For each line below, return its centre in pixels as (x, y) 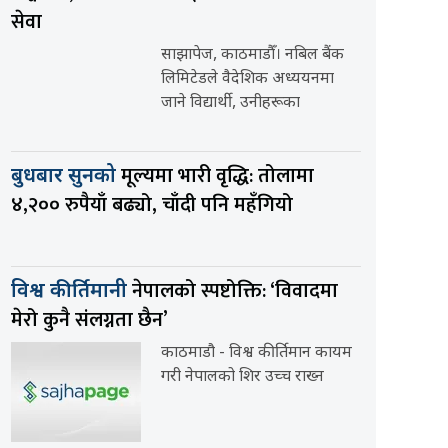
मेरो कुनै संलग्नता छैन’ (89, 320)
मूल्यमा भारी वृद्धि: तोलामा (217, 176)
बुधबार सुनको (66, 177)
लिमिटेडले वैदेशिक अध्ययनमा (247, 80)
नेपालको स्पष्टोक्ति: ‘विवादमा (235, 291)
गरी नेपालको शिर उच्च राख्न (242, 378)
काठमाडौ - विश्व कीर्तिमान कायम (256, 354)
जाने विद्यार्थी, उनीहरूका (230, 104)
